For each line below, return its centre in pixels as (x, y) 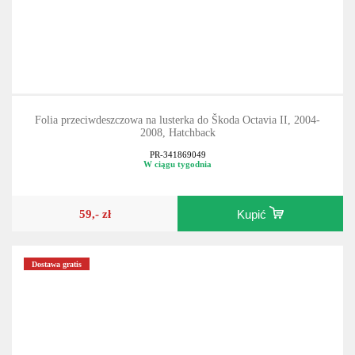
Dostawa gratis (57, 281)
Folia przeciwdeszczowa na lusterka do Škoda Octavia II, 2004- (177, 136)
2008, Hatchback (177, 149)
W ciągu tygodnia (177, 181)
